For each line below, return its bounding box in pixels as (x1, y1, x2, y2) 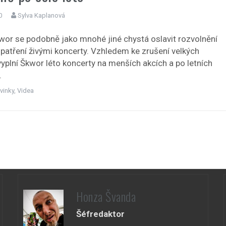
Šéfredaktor (76, 209, 125, 219)
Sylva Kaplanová (18, 11, 66, 19)
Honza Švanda (76, 187, 136, 206)
